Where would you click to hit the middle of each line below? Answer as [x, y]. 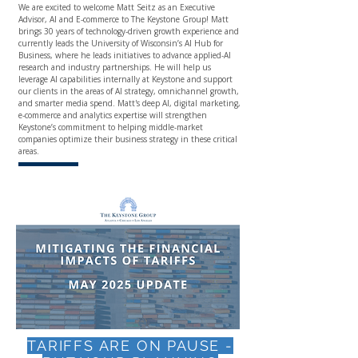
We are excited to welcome [68, 7]
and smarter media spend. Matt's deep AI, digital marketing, [129, 103]
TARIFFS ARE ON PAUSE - [130, 346]
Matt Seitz [136, 7]
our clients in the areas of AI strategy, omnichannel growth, [129, 91]
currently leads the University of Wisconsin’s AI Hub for [121, 43]
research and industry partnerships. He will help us [115, 67]
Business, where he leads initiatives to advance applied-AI [125, 55]
